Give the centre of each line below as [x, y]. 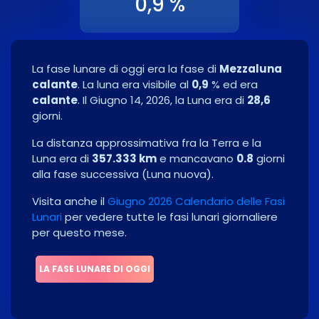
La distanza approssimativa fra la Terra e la [147, 143]
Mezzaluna [251, 69]
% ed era [233, 85]
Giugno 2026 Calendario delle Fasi [196, 202]
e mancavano [197, 159]
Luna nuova [177, 174]
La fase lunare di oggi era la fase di [126, 69]
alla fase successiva [87, 174]
